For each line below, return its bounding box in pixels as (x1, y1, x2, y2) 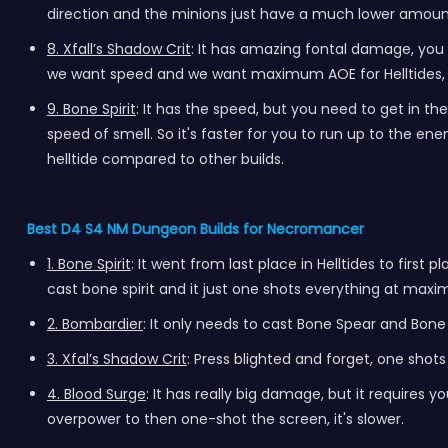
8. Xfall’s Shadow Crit (46, 39, 191, 59)
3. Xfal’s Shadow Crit (46, 349, 187, 369)
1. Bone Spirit (46, 254, 131, 274)
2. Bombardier (46, 314, 143, 334)
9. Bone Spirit (46, 99, 136, 119)
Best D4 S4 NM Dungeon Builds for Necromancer (26, 219, 364, 239)
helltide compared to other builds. (46, 149, 284, 169)
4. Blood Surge (46, 384, 146, 404)
